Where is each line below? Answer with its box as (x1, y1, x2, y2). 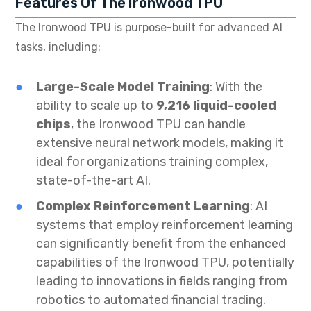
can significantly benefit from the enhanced (36, 236, 286, 252)
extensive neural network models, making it (36, 135, 283, 151)
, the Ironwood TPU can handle (71, 117, 246, 133)
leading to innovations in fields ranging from (36, 274, 287, 289)
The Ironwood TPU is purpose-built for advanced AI (15, 21, 283, 35)
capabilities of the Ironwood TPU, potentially (36, 255, 294, 271)
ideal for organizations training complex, (36, 154, 268, 170)
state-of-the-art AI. (36, 173, 151, 189)
